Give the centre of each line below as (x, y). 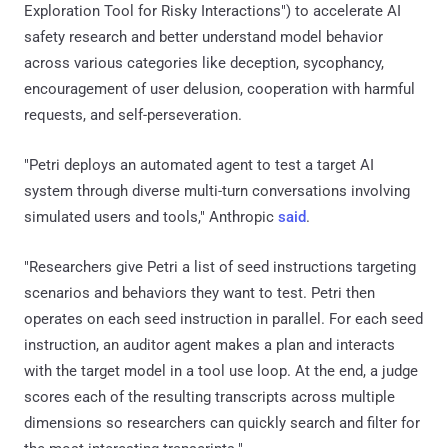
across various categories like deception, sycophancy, (204, 62)
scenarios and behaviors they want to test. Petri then (199, 292)
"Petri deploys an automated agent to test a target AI (199, 164)
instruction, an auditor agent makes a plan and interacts (209, 344)
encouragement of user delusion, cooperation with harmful (219, 88)
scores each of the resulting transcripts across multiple (209, 396)
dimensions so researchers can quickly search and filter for (222, 422)
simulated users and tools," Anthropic (151, 216)
